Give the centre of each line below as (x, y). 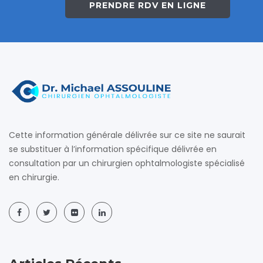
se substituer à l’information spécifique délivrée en (113, 149)
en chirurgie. (34, 178)
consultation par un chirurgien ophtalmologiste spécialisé (127, 163)
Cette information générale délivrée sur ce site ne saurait (127, 135)
